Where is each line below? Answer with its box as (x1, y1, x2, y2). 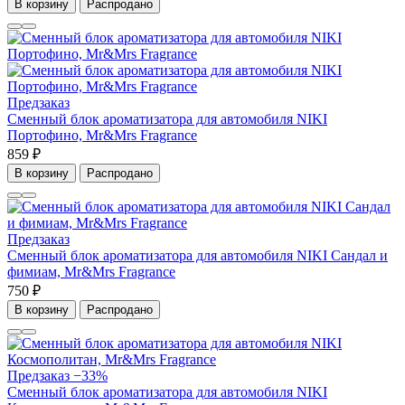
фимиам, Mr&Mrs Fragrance (7, 264, 175, 280)
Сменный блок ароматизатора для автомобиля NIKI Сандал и (7, 248, 388, 264)
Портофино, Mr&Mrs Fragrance (7, 127, 197, 144)
